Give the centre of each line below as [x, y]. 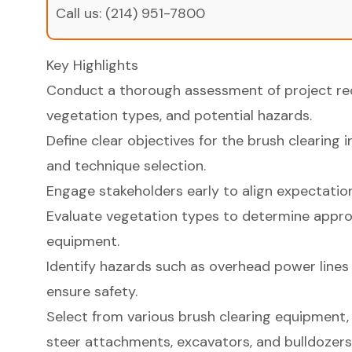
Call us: [80, 14]
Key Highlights [92, 66]
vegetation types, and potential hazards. [179, 116]
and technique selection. [126, 166]
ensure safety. [92, 292]
